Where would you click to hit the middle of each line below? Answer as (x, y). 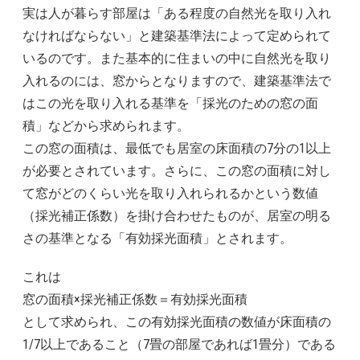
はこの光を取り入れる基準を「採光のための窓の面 (170, 103)
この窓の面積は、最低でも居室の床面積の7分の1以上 (177, 148)
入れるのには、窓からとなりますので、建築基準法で (177, 81)
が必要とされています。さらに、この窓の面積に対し (177, 171)
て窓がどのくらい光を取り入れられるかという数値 (170, 193)
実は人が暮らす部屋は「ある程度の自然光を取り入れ (177, 13)
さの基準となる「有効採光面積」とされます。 (157, 238)
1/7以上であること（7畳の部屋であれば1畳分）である (179, 344)
